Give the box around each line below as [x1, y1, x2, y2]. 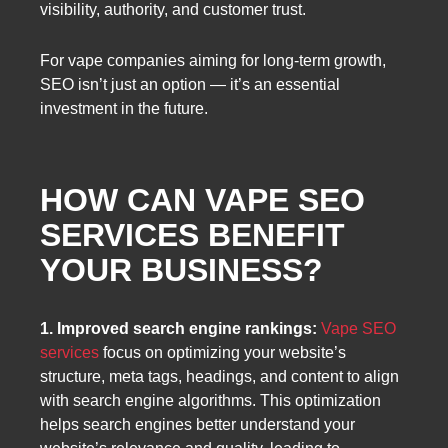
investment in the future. [40, 100, 208, 118]
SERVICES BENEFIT [40, 216, 345, 253]
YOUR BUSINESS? [40, 251, 323, 288]
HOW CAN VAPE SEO [40, 181, 365, 218]
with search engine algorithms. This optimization [40, 392, 381, 410]
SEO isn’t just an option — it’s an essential [40, 76, 340, 94]
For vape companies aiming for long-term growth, [40, 52, 386, 70]
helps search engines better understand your [40, 416, 355, 434]
